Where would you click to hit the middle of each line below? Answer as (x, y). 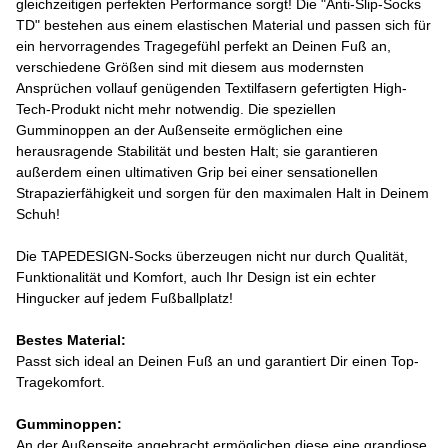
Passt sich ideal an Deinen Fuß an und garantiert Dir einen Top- (217, 361)
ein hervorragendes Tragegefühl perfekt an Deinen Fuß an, (203, 46)
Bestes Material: (71, 340)
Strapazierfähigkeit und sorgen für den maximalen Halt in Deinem (222, 193)
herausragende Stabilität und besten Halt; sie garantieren (197, 151)
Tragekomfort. (60, 382)
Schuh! (38, 214)
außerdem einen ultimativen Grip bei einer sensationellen (197, 172)
